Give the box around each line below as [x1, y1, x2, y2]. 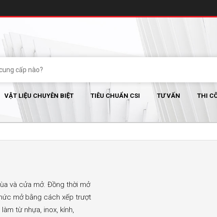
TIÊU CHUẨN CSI [91, 92, 140, 99]
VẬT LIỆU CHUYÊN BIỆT [4, 92, 74, 99]
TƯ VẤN [157, 92, 180, 99]
